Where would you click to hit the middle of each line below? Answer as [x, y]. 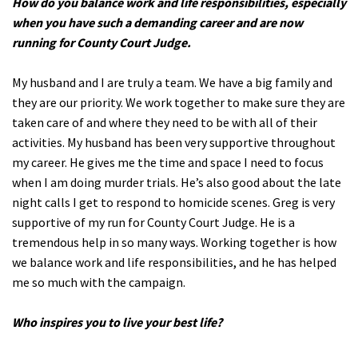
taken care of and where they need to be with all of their [165, 122]
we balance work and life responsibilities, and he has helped [174, 262]
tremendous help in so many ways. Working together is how [174, 242]
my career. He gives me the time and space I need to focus [168, 162]
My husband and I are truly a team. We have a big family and [172, 82]
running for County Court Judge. [101, 42]
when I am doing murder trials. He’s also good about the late [177, 182]
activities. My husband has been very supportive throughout [174, 142]
